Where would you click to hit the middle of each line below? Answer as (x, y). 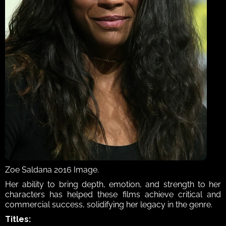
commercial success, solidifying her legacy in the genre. (110, 204)
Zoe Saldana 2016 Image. (52, 169)
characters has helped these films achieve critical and (113, 194)
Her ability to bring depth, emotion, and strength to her (113, 184)
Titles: (18, 219)
